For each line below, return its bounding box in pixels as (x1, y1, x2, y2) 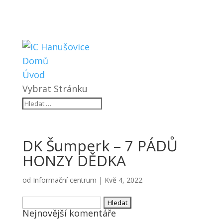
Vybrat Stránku (22, 83, 88, 95)
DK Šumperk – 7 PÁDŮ (22, 135, 178, 156)
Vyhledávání (21, 195, 73, 207)
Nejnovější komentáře (22, 207, 116, 219)
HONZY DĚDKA (22, 150, 126, 171)
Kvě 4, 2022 (104, 175, 142, 185)
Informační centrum (32, 175, 97, 185)
